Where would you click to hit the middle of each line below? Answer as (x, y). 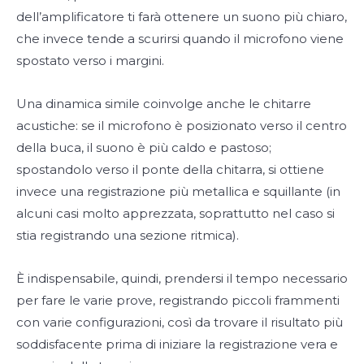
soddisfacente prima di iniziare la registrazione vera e (177, 344)
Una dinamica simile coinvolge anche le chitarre (164, 103)
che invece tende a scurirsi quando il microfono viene (180, 38)
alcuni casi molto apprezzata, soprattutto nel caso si (175, 213)
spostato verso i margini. (90, 60)
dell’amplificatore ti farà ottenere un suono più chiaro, (182, 16)
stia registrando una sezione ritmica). (128, 235)
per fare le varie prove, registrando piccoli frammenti (178, 300)
